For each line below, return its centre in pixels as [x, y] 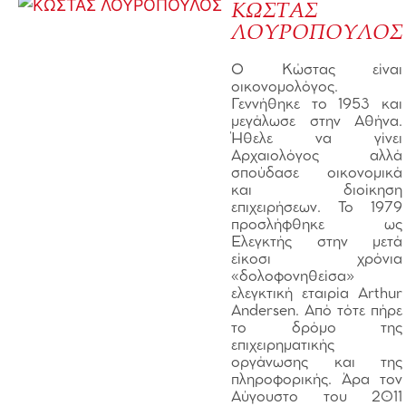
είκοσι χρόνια [317, 260]
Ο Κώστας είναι [317, 70]
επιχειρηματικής [283, 346]
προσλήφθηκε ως [317, 225]
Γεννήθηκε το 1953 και [317, 105]
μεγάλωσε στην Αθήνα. [317, 122]
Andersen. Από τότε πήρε [317, 311]
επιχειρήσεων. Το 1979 [317, 208]
